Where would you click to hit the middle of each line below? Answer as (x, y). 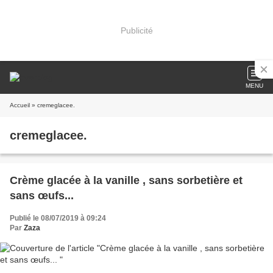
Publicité (136, 30)
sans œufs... (42, 196)
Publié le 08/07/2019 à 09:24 (58, 218)
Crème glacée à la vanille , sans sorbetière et (126, 180)
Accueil (20, 105)
